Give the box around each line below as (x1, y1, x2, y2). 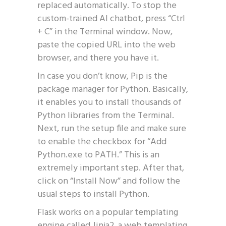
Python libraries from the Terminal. (37, 108, 174, 123)
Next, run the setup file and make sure (37, 122, 186, 136)
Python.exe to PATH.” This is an (37, 148, 159, 162)
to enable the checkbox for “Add (37, 135, 166, 149)
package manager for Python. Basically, (37, 82, 188, 97)
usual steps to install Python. (37, 187, 149, 202)
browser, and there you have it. (37, 51, 159, 66)
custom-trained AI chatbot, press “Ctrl (37, 12, 185, 26)
